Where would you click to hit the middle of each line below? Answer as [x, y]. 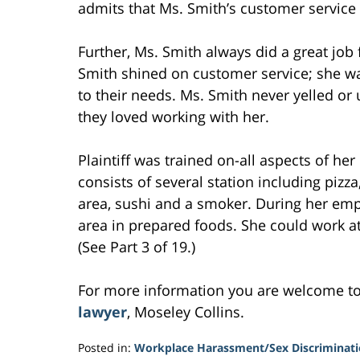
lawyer [102, 311]
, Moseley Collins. [186, 311]
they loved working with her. [174, 116]
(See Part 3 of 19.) [137, 246]
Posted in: [104, 347]
